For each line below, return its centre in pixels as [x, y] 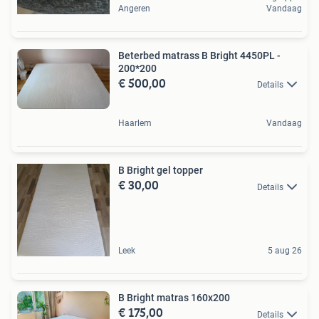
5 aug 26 [285, 251]
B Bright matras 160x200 [174, 298]
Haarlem [135, 124]
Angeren [134, 9]
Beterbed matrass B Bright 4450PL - [199, 56]
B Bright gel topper [161, 171]
